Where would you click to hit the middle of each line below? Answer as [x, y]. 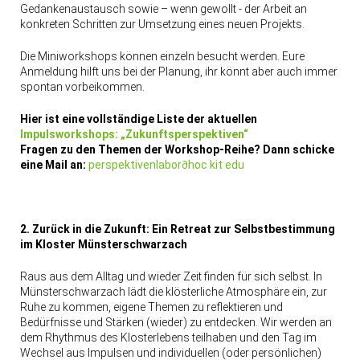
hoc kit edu [216, 165]
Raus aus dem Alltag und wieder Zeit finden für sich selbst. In [171, 277]
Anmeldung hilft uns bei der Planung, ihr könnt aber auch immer [178, 72]
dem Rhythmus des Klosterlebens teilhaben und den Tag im [168, 338]
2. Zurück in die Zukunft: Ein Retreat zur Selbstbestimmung [177, 229]
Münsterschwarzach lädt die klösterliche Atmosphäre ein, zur [173, 292]
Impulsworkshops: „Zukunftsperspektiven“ [134, 135]
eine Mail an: [54, 165]
